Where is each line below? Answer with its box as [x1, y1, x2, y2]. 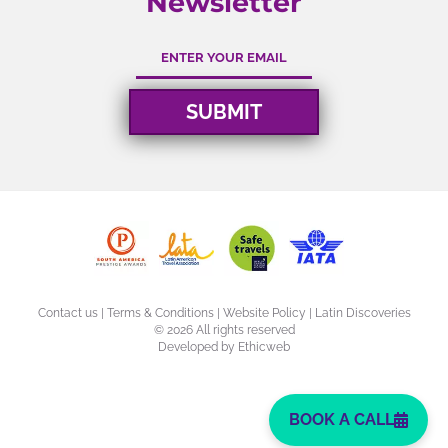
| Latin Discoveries [305, 305, 411, 320]
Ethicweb [238, 339, 290, 354]
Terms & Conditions [106, 305, 214, 320]
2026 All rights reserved [166, 322, 295, 337]
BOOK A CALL [289, 410, 394, 429]
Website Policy [222, 305, 306, 320]
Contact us [37, 305, 98, 320]
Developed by [158, 339, 238, 354]
